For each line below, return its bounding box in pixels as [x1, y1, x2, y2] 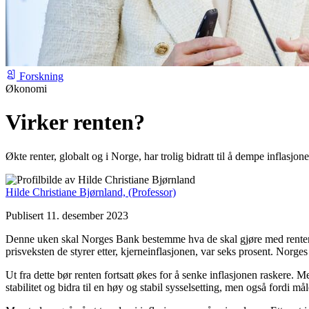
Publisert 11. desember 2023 [6, 209, 128, 221]
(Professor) [128, 186, 176, 198]
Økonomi [6, 82, 47, 94]
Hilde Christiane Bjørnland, [6, 186, 126, 198]
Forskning [19, 70, 63, 82]
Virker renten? [6, 110, 145, 135]
